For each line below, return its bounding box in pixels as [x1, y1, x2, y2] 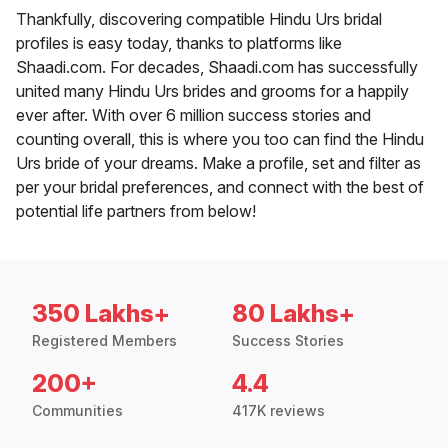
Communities [32, 402, 123, 420]
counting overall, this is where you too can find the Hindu [16, 129, 424, 150]
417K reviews [232, 402, 325, 420]
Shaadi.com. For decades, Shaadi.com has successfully [16, 57, 418, 78]
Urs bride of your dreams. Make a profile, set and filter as [16, 153, 421, 174]
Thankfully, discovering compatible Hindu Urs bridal [16, 9, 382, 30]
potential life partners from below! [16, 201, 256, 222]
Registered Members [32, 332, 177, 350]
